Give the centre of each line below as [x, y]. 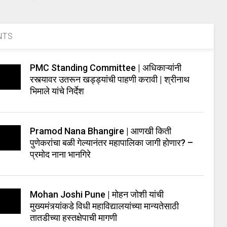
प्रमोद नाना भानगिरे [61, 154]
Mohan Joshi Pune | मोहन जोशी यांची [97, 194]
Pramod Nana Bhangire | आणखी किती [101, 131]
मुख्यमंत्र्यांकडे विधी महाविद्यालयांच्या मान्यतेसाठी [105, 206]
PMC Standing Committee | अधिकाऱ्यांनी [106, 68]
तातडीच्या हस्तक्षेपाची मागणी [74, 218]
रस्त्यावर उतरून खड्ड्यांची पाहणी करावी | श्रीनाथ [110, 79]
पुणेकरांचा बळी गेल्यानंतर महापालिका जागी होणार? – [112, 143]
